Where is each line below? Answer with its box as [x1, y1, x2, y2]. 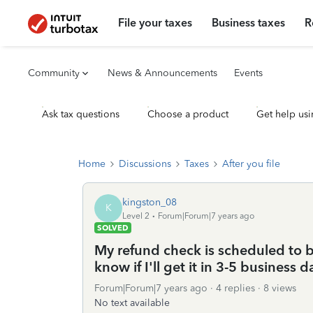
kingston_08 [122, 196, 177, 208]
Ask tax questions [42, 108, 119, 120]
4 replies [216, 282, 255, 294]
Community [28, 67, 80, 79]
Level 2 [122, 210, 150, 221]
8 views [263, 282, 296, 294]
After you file [222, 158, 280, 170]
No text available [94, 297, 170, 309]
